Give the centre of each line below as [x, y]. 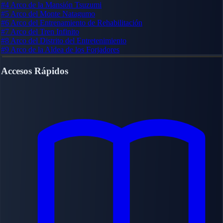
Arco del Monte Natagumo [53, 13]
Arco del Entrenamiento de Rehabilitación [76, 22]
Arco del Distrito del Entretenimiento [68, 40]
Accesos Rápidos [35, 71]
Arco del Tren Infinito [45, 31]
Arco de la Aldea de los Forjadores [65, 49]
